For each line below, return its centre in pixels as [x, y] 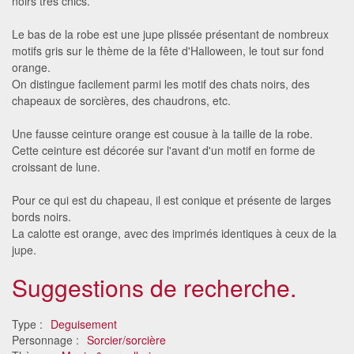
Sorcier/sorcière [126, 339]
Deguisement [84, 324]
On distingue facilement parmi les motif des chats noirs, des [161, 83]
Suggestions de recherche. [154, 287]
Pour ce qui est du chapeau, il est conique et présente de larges [171, 200]
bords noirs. [41, 216]
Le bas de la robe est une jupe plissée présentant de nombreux [170, 34]
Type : [29, 324]
